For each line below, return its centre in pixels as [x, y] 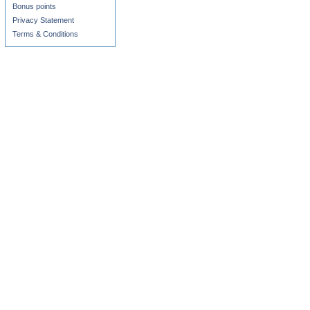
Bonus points [34, 6]
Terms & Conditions [45, 34]
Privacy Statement [43, 20]
